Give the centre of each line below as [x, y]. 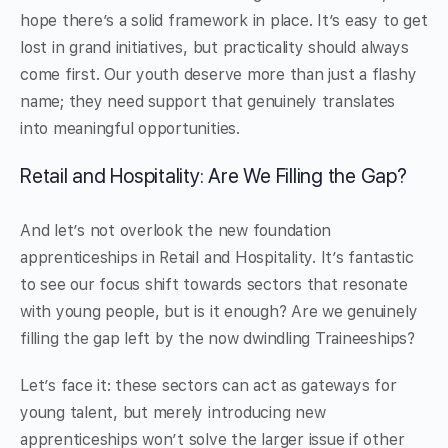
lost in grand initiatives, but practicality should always [214, 48]
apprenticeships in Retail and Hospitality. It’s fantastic [217, 258]
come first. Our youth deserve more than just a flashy [218, 75]
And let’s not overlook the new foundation [176, 231]
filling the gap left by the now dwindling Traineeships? [217, 339]
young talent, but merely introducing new [173, 413]
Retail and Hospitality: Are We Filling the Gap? [213, 176]
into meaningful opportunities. [130, 129]
